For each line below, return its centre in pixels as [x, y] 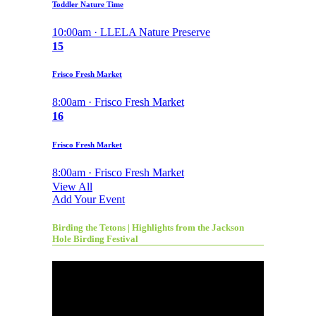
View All [72, 187]
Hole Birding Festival [95, 238]
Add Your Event [89, 200]
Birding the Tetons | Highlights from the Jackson [148, 227]
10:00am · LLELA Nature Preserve [131, 32]
